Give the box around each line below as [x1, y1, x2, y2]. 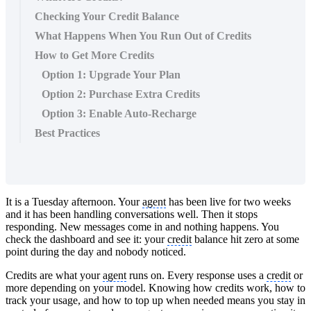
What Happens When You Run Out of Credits [35, 29, 251, 42]
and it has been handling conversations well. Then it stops [6, 208, 258, 220]
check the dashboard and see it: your [6, 233, 167, 245]
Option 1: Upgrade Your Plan [42, 68, 180, 81]
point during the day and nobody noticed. [6, 245, 186, 258]
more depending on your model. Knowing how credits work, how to [6, 281, 305, 294]
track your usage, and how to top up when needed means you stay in [6, 294, 305, 306]
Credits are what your [6, 269, 103, 281]
